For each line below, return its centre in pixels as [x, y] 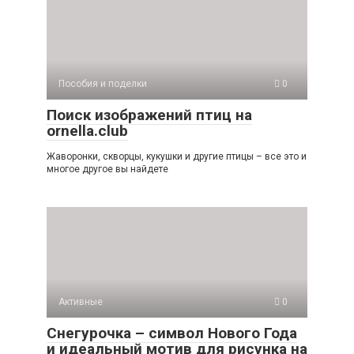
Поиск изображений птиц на [149, 115]
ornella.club [87, 130]
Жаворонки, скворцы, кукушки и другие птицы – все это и [177, 156]
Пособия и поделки [103, 83]
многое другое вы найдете [107, 169]
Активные [81, 301]
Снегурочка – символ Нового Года [172, 333]
